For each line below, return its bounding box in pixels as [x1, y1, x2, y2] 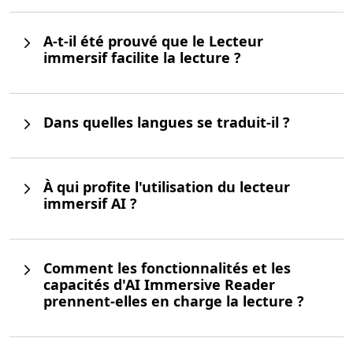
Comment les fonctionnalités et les [43, 258, 291, 278]
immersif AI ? [43, 194, 137, 214]
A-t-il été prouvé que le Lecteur [43, 32, 263, 51]
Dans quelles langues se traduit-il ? [43, 113, 290, 132]
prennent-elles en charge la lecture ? [43, 292, 304, 311]
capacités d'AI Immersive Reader [43, 275, 275, 295]
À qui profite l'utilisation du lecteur [43, 177, 290, 197]
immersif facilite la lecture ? [43, 48, 241, 68]
